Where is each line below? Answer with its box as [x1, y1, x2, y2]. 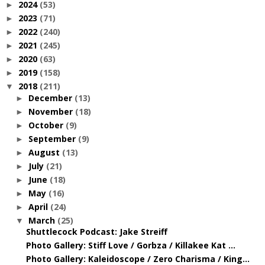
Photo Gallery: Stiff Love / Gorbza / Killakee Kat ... [25, 240, 235, 251]
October [28, 119, 66, 131]
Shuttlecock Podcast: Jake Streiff [25, 226, 167, 237]
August [28, 146, 62, 158]
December [28, 92, 75, 104]
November [28, 105, 75, 117]
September [28, 132, 78, 144]
